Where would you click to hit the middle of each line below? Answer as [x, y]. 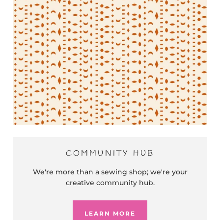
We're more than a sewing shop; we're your [110, 172]
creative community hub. [110, 183]
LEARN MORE [110, 213]
